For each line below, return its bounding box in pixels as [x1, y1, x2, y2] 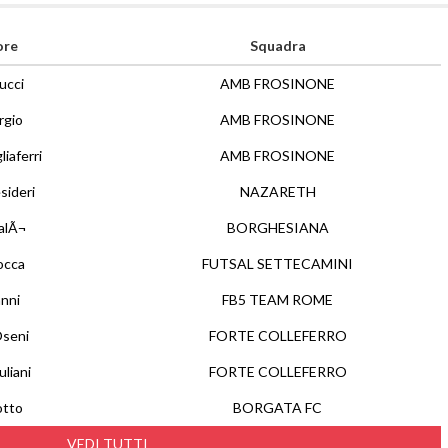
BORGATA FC [233, 399, 322, 416]
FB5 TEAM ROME [222, 291, 333, 308]
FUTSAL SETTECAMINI [202, 255, 353, 272]
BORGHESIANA [226, 219, 329, 236]
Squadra [249, 37, 306, 54]
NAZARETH [239, 183, 316, 200]
